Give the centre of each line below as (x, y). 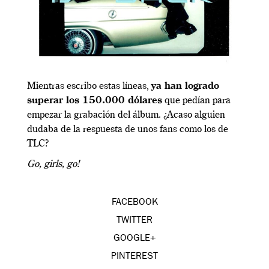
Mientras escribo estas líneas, (89, 87)
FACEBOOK (134, 203)
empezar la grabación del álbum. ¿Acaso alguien (126, 116)
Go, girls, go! (53, 165)
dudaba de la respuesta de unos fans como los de (128, 130)
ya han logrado (185, 87)
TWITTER (134, 221)
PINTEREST (134, 257)
